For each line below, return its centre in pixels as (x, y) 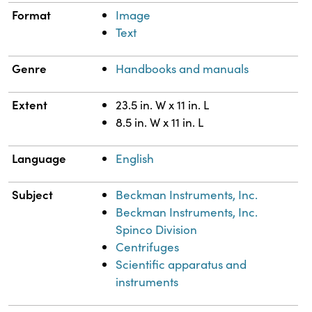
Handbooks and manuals (182, 69)
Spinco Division (157, 230)
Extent (30, 105)
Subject (33, 195)
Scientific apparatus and (181, 265)
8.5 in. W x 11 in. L (160, 123)
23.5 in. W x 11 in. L (163, 105)
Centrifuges (148, 247)
